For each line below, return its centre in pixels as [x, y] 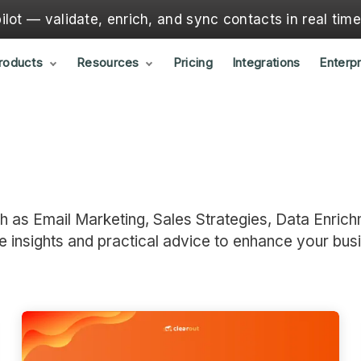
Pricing [193, 62]
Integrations [266, 62]
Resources [108, 62]
